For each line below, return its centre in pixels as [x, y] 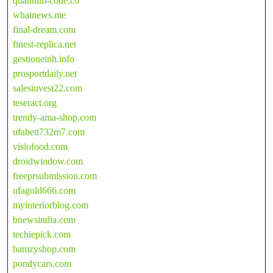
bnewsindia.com [44, 219]
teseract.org [35, 102]
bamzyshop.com [44, 249]
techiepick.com [42, 234]
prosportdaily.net [45, 73]
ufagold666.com [44, 190]
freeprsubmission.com [55, 175]
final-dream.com [44, 29]
